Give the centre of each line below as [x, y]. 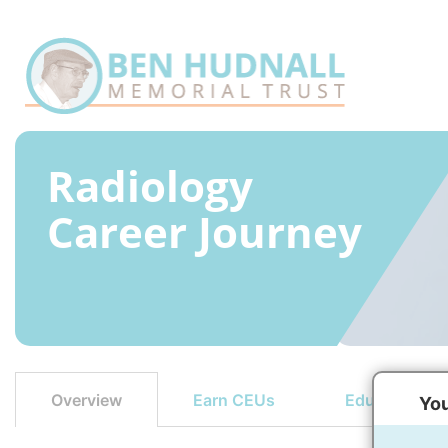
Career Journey [204, 231]
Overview [86, 400]
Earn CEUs [234, 399]
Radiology [150, 185]
